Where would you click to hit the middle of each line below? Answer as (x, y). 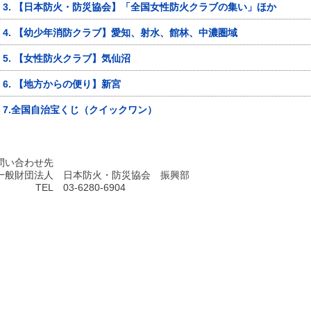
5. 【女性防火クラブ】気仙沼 (67, 58)
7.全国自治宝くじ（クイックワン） (80, 110)
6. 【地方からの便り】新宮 (62, 84)
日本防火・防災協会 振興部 (121, 175)
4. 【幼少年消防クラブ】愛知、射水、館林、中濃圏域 (120, 33)
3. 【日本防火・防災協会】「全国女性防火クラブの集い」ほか (140, 7)
